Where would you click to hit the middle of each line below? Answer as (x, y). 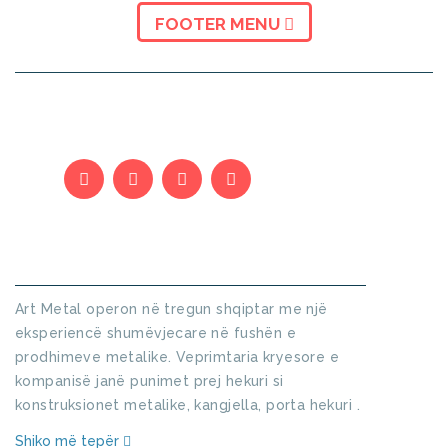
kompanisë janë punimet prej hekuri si (149, 381)
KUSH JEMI (135, 257)
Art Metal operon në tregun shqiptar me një (171, 309)
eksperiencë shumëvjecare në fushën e (156, 333)
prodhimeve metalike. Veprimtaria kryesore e (177, 357)
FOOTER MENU (219, 24)
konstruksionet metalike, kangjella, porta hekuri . (188, 405)
